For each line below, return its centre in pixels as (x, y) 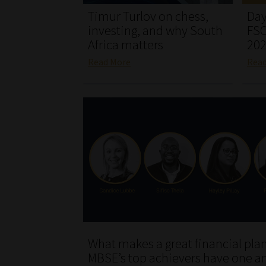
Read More (110, 61)
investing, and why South (156, 31)
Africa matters (126, 45)
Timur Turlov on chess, (148, 16)
